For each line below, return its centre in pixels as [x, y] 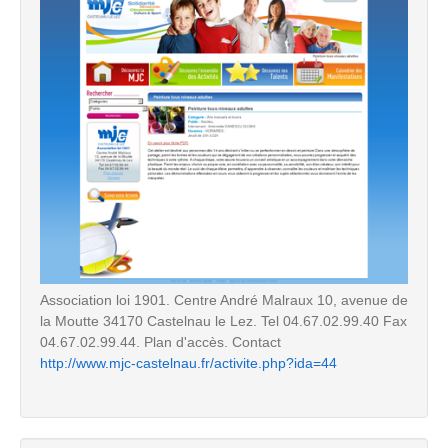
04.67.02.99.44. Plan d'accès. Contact [160, 341]
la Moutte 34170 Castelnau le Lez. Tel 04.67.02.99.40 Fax [223, 320]
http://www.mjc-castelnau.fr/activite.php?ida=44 [188, 362]
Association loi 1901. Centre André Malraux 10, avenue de [224, 299]
